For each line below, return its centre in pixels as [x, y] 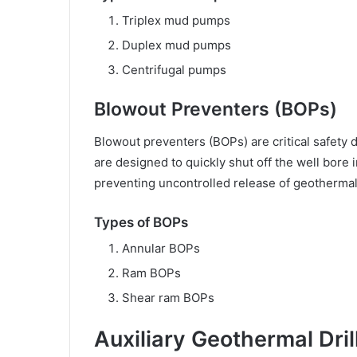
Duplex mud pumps [177, 45]
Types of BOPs [141, 222]
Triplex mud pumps [176, 21]
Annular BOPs [161, 249]
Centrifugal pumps [174, 70]
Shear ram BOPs [168, 298]
